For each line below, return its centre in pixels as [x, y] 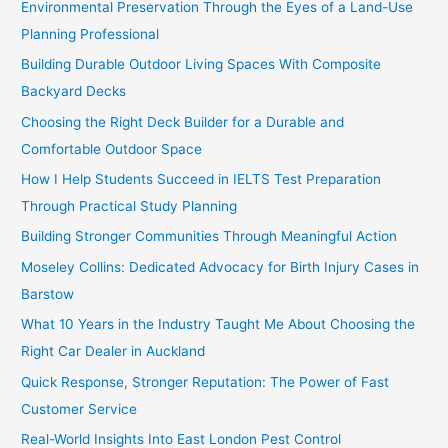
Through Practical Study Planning [129, 206]
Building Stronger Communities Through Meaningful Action [209, 236]
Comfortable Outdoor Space [112, 148]
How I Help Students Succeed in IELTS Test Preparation [201, 179]
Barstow [48, 293]
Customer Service [79, 408]
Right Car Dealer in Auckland [113, 351]
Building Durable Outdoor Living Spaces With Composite [201, 64]
